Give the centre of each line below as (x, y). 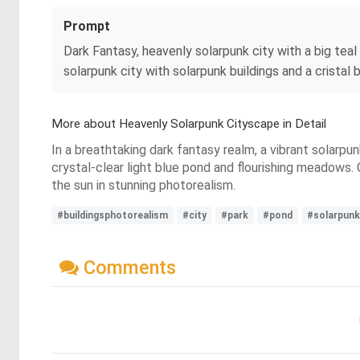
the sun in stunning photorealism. (143, 185)
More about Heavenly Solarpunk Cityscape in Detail (189, 124)
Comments (127, 267)
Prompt (87, 26)
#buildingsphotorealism (112, 215)
